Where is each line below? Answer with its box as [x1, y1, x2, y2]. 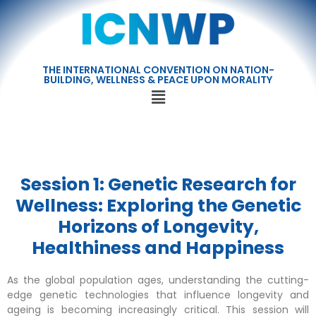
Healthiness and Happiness [32, 235, 284, 260]
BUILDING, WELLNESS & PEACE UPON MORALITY [44, 72, 272, 87]
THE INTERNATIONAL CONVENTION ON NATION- [42, 62, 274, 77]
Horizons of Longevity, [57, 214, 259, 239]
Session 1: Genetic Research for [20, 171, 296, 197]
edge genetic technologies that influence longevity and [7, 287, 309, 302]
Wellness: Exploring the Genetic [15, 193, 301, 218]
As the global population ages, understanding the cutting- [7, 272, 309, 287]
